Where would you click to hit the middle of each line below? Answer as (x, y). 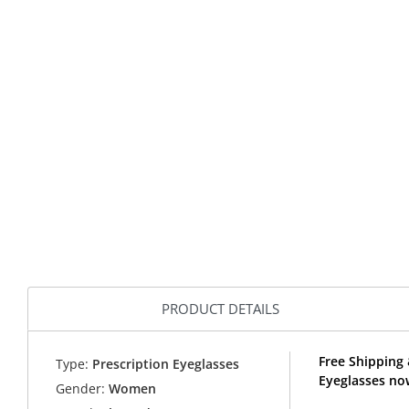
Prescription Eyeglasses (164, 364)
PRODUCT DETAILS (220, 308)
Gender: (81, 389)
